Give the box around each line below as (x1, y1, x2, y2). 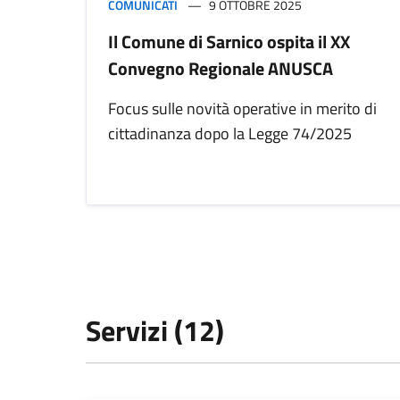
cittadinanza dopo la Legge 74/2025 (108, 121, 352, 146)
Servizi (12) (86, 309, 224, 353)
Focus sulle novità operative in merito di (108, 96, 377, 121)
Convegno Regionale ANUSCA (108, 54, 333, 83)
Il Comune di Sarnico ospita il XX (108, 28, 350, 56)
